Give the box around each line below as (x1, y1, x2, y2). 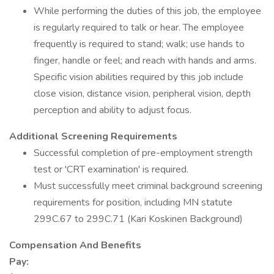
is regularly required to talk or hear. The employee (34, 21, 244, 34)
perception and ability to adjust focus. (34, 103, 191, 117)
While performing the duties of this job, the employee (34, 4, 261, 18)
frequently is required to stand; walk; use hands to (34, 37, 245, 51)
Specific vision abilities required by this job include (34, 70, 243, 84)
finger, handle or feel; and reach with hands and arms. (34, 54, 256, 67)
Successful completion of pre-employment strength (34, 146, 253, 160)
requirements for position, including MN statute (34, 196, 232, 209)
